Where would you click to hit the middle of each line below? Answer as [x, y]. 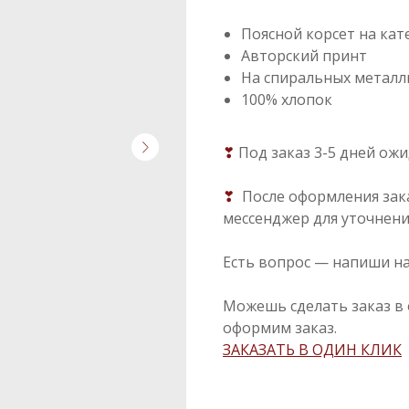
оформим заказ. [280, 328]
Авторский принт [304, 56]
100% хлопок [287, 100]
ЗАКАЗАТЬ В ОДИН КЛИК [312, 350]
